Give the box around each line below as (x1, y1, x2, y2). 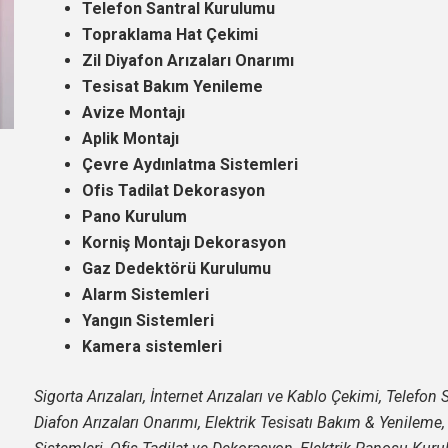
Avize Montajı (81, 102, 185, 122)
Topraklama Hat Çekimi (81, 24, 258, 44)
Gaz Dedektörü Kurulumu (81, 258, 271, 278)
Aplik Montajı (81, 128, 179, 148)
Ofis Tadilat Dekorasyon (81, 180, 265, 200)
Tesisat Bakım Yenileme (81, 76, 263, 96)
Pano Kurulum (81, 206, 187, 226)
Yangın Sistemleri (81, 310, 214, 330)
